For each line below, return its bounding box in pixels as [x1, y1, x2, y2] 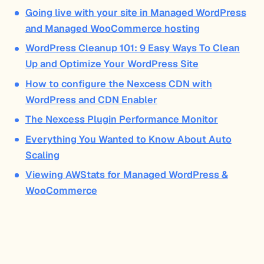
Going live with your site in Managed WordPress [25, 6, 246, 19]
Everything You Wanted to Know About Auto [25, 133, 232, 146]
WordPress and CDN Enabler [25, 93, 157, 106]
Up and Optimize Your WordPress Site [25, 58, 199, 71]
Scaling [25, 148, 60, 161]
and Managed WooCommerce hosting [25, 22, 200, 35]
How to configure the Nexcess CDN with [25, 77, 212, 90]
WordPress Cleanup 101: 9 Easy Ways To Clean [25, 42, 240, 55]
